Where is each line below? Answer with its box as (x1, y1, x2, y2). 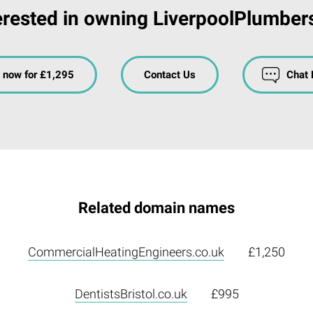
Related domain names (78, 198, 235, 217)
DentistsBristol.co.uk (74, 286, 187, 301)
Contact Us (143, 68, 196, 81)
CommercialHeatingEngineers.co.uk (28, 244, 224, 259)
